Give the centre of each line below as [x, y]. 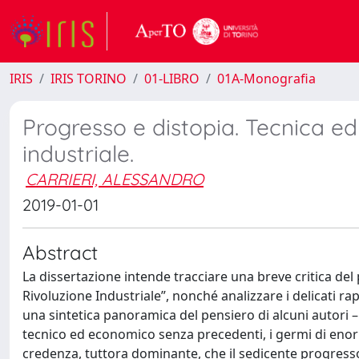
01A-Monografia [266, 79]
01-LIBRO [172, 79]
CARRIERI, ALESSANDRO [115, 179]
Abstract [60, 252]
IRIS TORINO [89, 79]
